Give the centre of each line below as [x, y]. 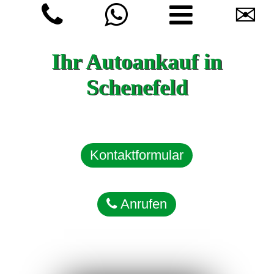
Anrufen [142, 204]
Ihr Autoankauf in [137, 62]
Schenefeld [137, 87]
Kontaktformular [137, 155]
